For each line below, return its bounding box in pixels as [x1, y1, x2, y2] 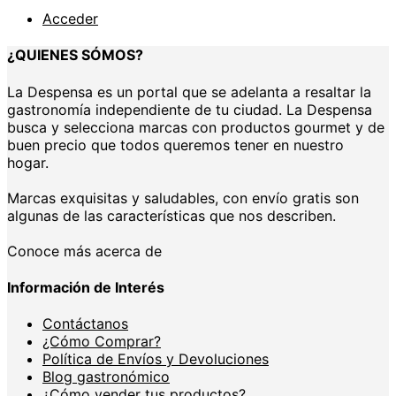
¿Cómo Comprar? [42, 332, 161, 351]
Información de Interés [7, 278, 164, 296]
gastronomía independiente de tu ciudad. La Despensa [7, 100, 372, 118]
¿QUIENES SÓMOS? [7, 46, 143, 65]
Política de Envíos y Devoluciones [42, 350, 269, 369]
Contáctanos [42, 315, 128, 333]
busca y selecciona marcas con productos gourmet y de [7, 118, 385, 136]
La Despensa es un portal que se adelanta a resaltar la [7, 82, 371, 101]
